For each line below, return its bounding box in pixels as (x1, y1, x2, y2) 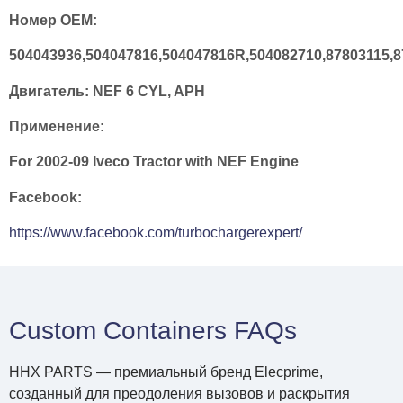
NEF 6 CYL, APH (89, 83, 205, 99)
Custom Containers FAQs (9, 316, 297, 345)
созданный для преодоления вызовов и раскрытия (9, 385, 350, 401)
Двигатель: (9, 83, 89, 99)
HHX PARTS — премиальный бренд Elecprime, (9, 363, 323, 380)
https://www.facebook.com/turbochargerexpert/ (9, 225, 302, 241)
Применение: (9, 119, 104, 135)
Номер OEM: (9, 12, 97, 28)
